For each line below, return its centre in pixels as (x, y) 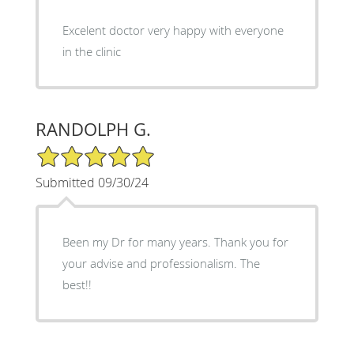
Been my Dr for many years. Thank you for (175, 241)
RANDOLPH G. (93, 129)
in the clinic (91, 51)
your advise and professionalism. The (161, 263)
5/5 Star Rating (74, 151)
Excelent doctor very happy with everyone (173, 30)
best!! (77, 284)
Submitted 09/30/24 (92, 182)
